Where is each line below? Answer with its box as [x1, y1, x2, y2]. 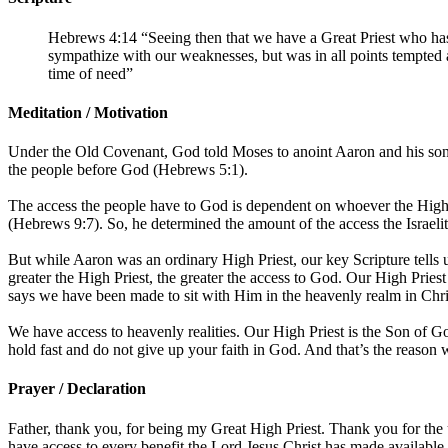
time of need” [48, 64, 133, 82]
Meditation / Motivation [8, 103, 168, 121]
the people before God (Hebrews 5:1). [8, 161, 248, 179]
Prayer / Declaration [8, 380, 146, 398]
